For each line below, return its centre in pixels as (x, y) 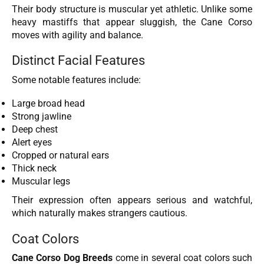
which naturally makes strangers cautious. (100, 213)
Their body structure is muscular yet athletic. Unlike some (132, 9)
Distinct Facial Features (78, 60)
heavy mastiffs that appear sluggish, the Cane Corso (132, 22)
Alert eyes (32, 143)
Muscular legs (41, 181)
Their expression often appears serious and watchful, (132, 200)
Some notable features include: (76, 80)
